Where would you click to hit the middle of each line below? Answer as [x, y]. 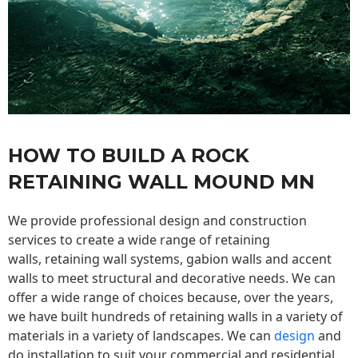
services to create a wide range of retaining [139, 240]
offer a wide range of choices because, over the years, [171, 298]
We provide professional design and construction [157, 221]
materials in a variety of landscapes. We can [141, 336]
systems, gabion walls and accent [229, 259]
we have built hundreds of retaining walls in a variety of [175, 317]
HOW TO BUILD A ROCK [129, 156]
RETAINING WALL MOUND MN [161, 182]
